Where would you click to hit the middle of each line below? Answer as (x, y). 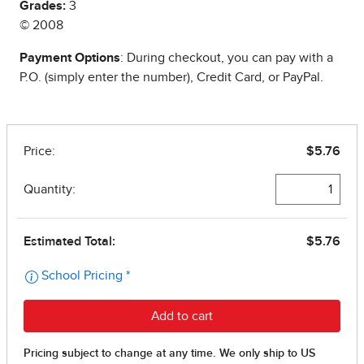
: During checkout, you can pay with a (227, 58)
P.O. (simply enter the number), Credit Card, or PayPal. (171, 78)
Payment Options (70, 58)
